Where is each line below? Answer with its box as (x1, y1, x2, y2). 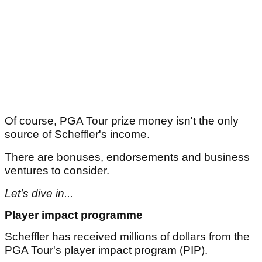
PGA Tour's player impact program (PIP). (5, 244, 208, 257)
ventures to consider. (5, 164, 109, 177)
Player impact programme (5, 209, 143, 222)
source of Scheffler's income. (5, 128, 153, 141)
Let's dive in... (5, 187, 73, 200)
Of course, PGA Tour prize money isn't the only (5, 115, 239, 127)
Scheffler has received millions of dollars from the (5, 230, 250, 243)
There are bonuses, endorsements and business (5, 151, 250, 164)
